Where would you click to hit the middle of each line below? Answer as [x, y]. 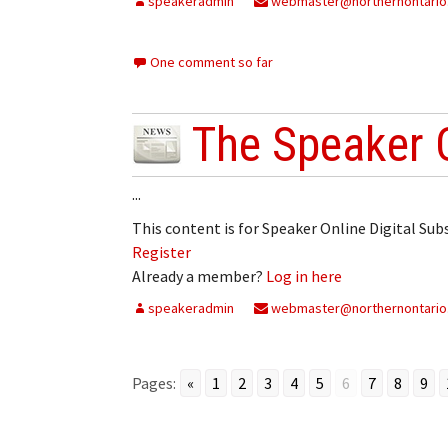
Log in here [304, 275]
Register [161, 251]
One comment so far [211, 61]
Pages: [154, 382]
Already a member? [199, 275]
